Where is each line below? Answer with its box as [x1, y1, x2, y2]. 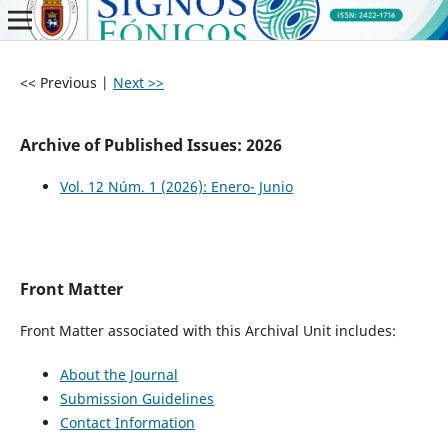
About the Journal [59, 365, 178, 385]
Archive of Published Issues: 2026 [19, 133, 282, 156]
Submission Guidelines [59, 389, 214, 409]
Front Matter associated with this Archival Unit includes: [19, 321, 396, 340]
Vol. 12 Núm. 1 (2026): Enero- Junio [59, 176, 293, 196]
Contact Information [59, 413, 195, 433]
